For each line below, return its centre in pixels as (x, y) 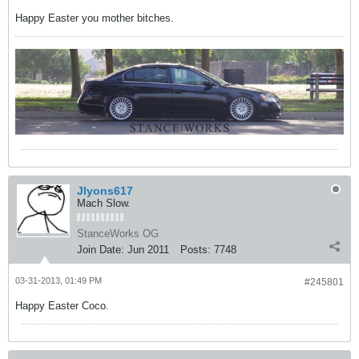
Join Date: (101, 250)
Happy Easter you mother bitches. (95, 18)
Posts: (196, 250)
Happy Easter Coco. (62, 306)
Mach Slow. (104, 204)
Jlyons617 (105, 191)
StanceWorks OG (118, 234)
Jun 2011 (148, 250)
